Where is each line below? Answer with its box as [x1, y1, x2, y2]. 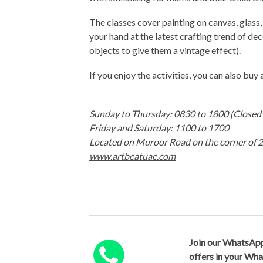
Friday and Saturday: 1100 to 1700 [89, 122, 229, 133]
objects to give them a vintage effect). [89, 45, 241, 56]
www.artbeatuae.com [89, 150, 176, 161]
